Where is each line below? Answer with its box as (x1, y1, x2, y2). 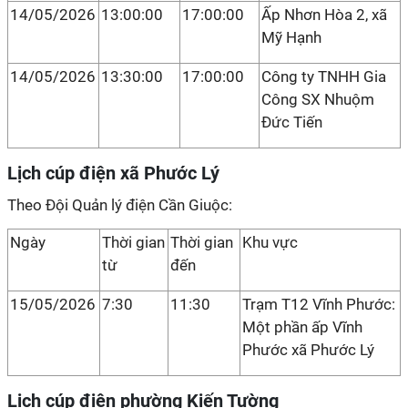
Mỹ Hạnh (261, 28, 321, 46)
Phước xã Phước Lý (242, 341, 374, 359)
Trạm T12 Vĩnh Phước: (242, 295, 395, 313)
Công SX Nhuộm (261, 90, 374, 108)
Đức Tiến (261, 113, 322, 131)
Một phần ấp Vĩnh (242, 318, 362, 336)
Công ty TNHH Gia (261, 67, 386, 86)
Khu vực (242, 233, 298, 251)
